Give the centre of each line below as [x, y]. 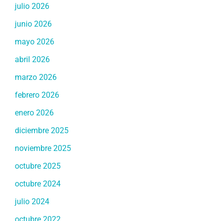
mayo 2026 [35, 41]
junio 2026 [33, 24]
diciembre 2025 [42, 130]
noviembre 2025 [43, 148]
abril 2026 [32, 59]
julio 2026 [32, 6]
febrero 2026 [37, 95]
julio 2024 [32, 201]
